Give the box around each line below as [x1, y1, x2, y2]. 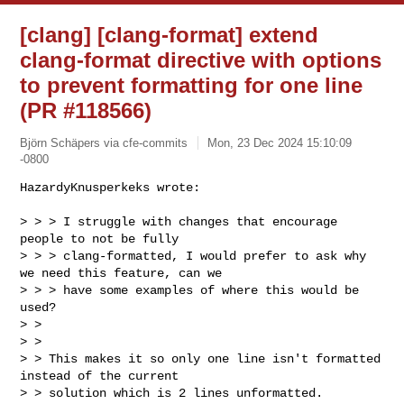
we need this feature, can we [20, 265, 230, 280]
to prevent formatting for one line [20, 73, 363, 97]
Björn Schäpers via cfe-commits [20, 135, 188, 150]
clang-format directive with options [20, 48, 382, 72]
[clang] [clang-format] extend [20, 23, 319, 47]
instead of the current [20, 368, 187, 383]
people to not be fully [20, 231, 187, 246]
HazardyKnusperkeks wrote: [20, 179, 201, 195]
